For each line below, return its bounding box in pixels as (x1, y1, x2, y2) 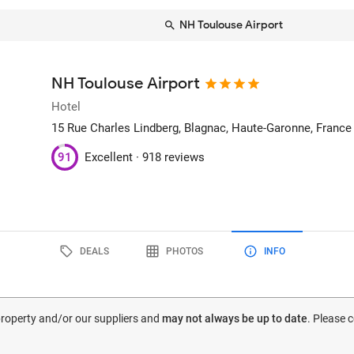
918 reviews (142, 149, 205, 164)
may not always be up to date (162, 312, 307, 325)
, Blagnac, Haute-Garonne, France (179, 121, 352, 135)
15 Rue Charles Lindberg (51, 121, 179, 135)
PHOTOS (165, 245, 203, 257)
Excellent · (85, 149, 143, 164)
